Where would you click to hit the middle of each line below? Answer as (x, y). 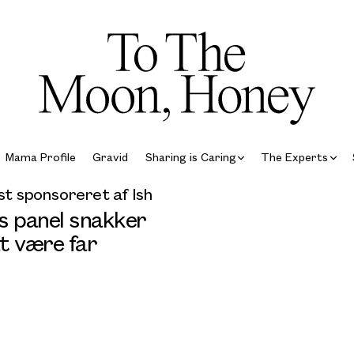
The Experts (294, 156)
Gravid (111, 156)
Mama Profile (41, 156)
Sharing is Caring (190, 156)
